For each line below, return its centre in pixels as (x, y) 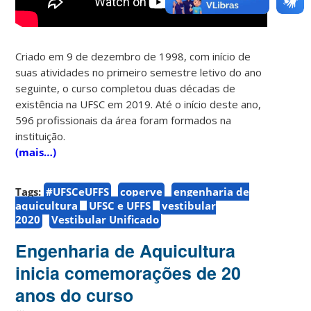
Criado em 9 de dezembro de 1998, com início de (133, 56)
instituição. (41, 136)
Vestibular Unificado (106, 219)
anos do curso (75, 295)
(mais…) (36, 152)
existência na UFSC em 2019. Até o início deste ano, (138, 104)
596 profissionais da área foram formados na (124, 120)
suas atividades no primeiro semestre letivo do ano (139, 72)
